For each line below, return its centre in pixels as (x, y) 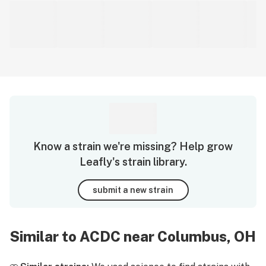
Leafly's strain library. (133, 162)
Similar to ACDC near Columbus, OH (133, 236)
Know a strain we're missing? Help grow (133, 146)
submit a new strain (133, 190)
